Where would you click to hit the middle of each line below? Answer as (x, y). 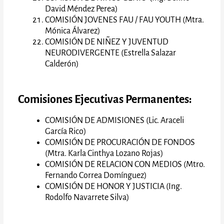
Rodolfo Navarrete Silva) (87, 197)
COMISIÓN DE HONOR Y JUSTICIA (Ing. (114, 186)
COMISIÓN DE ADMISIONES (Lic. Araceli (115, 120)
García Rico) (66, 131)
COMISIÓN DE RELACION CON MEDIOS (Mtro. (125, 164)
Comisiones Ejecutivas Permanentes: (105, 99)
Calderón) (63, 64)
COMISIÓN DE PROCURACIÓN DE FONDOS (120, 142)
